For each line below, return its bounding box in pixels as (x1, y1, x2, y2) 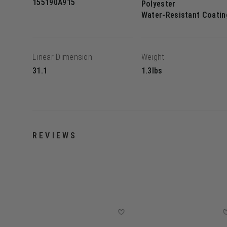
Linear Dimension (32, 52, 93, 62)
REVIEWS (32, 130, 78, 140)
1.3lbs (141, 66, 163, 75)
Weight (141, 52, 165, 62)
